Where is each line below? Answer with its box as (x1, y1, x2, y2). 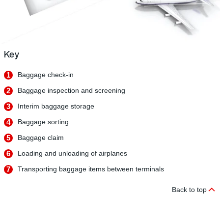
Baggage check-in (18, 70, 74, 79)
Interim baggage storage (18, 102, 94, 110)
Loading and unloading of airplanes (18, 149, 127, 157)
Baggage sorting (18, 117, 69, 126)
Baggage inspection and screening (18, 86, 125, 94)
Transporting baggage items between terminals (18, 165, 164, 173)
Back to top (172, 185, 207, 193)
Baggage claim (18, 133, 64, 141)
